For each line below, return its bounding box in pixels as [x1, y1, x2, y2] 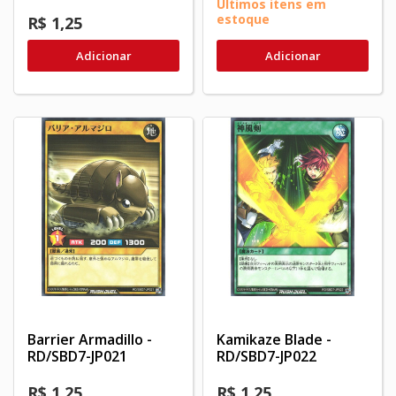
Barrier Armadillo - [27, 329, 152, 349]
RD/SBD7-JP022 [217, 346, 316, 366]
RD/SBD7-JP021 [27, 346, 127, 366]
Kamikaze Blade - [217, 329, 331, 349]
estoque [217, 11, 270, 28]
